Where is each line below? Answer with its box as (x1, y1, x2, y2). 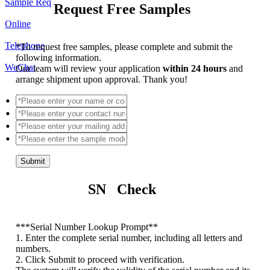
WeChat (5, 61, 36, 72)
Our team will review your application (16, 63, 163, 74)
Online (5, 18, 31, 29)
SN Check (87, 181, 156, 197)
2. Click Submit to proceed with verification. (16, 254, 185, 265)
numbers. (16, 243, 51, 254)
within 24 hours (163, 63, 230, 74)
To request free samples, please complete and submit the (20, 41, 233, 52)
